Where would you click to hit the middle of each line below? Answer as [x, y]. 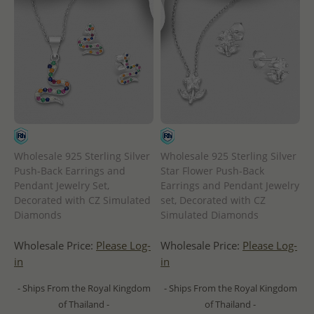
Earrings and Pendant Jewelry [230, 185]
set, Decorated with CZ [213, 200]
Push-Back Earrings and [70, 170]
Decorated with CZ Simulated [82, 200]
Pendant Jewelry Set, [62, 185]
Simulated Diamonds [210, 214]
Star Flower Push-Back [212, 170]
